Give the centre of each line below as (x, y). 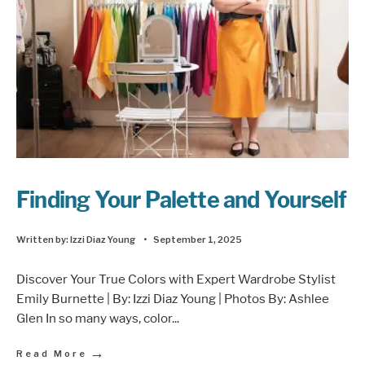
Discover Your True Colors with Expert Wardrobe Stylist (176, 279)
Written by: (43, 239)
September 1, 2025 (198, 239)
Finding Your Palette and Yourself (182, 200)
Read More (52, 354)
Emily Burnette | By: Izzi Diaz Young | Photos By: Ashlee (173, 299)
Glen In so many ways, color (94, 319)
